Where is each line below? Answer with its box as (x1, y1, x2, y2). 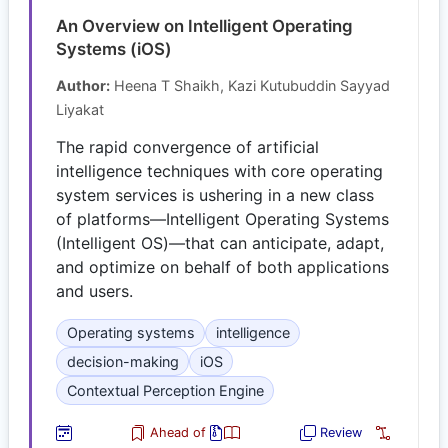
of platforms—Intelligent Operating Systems (56, 208, 389, 229)
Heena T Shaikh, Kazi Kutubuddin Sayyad (110, 76, 390, 94)
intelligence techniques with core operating (56, 160, 383, 181)
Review (315, 424, 362, 440)
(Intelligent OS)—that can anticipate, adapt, (56, 232, 384, 253)
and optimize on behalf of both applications (56, 256, 389, 277)
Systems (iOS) (56, 39, 172, 59)
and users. (56, 280, 133, 301)
